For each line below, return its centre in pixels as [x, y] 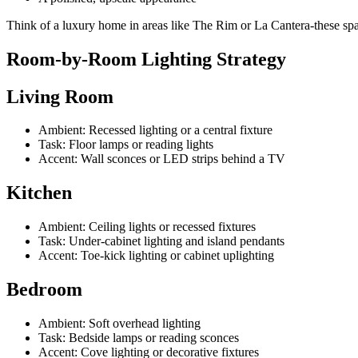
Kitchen [39, 193]
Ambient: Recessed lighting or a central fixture [155, 130]
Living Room [60, 96]
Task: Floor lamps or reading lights [126, 145]
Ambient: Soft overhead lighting [119, 324]
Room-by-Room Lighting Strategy [146, 59]
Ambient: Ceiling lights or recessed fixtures [147, 227]
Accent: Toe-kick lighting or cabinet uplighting [156, 256]
